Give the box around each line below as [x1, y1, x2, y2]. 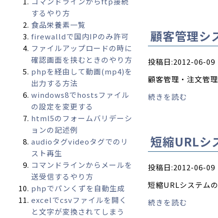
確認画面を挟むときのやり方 [31, 54, 132, 65]
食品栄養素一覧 [31, 19, 86, 30]
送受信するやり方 [31, 171, 93, 182]
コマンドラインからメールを [31, 160, 132, 170]
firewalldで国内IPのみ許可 [31, 31, 129, 41]
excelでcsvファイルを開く [31, 195, 127, 205]
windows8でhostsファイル [31, 90, 129, 100]
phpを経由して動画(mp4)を [31, 66, 132, 76]
